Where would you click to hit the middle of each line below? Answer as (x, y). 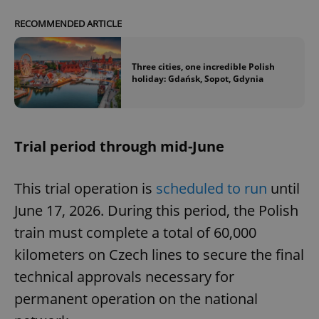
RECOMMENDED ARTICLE (68, 23)
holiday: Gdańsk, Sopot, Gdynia (198, 79)
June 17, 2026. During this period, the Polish (156, 211)
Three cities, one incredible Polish (203, 67)
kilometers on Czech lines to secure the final (159, 255)
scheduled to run (211, 189)
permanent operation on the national (136, 299)
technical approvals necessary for (124, 277)
